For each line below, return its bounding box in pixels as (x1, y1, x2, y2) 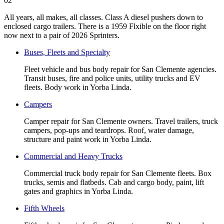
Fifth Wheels (24, 203, 64, 212)
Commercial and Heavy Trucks (24, 151, 122, 160)
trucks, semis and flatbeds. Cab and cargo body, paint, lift (24, 177, 204, 186)
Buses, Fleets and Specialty (24, 47, 110, 56)
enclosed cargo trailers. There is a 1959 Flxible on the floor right (4, 21, 206, 30)
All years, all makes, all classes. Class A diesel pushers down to (4, 12, 203, 21)
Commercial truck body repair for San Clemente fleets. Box (24, 168, 211, 177)
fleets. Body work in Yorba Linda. (24, 82, 131, 91)
